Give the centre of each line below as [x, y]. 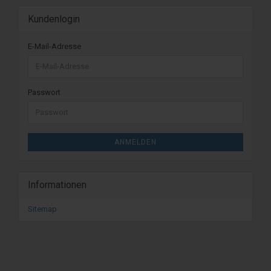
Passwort [44, 92]
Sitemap [42, 209]
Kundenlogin [54, 19]
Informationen [57, 184]
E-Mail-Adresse [54, 46]
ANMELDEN [135, 142]
